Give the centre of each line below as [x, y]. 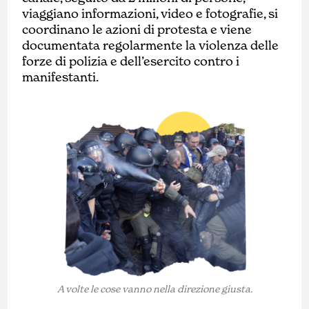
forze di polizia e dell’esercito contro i [131, 61]
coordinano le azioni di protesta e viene [137, 29]
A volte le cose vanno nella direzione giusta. [154, 289]
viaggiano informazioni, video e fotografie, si [150, 13]
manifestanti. [61, 77]
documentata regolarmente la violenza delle [151, 45]
